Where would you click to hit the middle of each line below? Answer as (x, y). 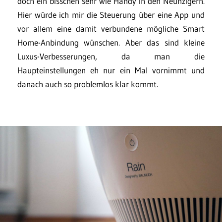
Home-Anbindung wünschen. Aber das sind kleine (111, 42)
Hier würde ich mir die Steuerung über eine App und (111, 14)
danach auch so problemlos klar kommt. (88, 84)
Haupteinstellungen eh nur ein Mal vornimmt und (111, 70)
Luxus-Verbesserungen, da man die (111, 56)
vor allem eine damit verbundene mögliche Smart (111, 28)
